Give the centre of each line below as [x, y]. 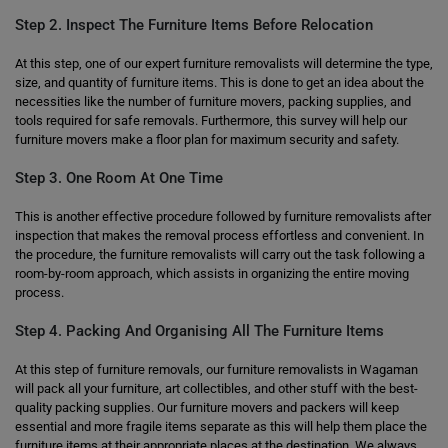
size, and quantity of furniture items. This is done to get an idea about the [219, 82]
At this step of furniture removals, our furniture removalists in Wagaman [216, 369]
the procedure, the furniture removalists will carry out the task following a [220, 254]
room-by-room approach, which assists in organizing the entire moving [212, 273]
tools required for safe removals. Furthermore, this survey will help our [211, 120]
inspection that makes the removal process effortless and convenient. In [219, 235]
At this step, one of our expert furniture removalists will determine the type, [224, 63]
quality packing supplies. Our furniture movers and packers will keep [207, 407]
